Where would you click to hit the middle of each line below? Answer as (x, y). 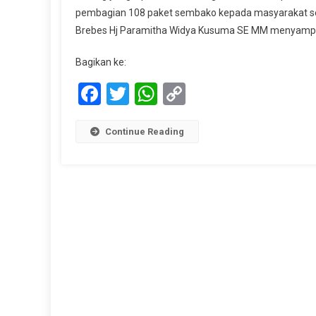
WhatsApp (208, 94)
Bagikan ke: (101, 62)
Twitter (164, 94)
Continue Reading (145, 132)
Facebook (148, 94)
